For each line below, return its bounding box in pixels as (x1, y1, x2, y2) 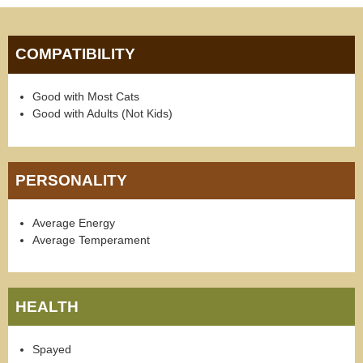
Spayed (32, 342, 71, 356)
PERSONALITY (15, 171, 128, 189)
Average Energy (32, 216, 115, 230)
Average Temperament (32, 233, 150, 247)
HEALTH (15, 297, 79, 315)
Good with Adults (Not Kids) (32, 107, 173, 121)
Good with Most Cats (32, 90, 139, 104)
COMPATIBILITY (15, 45, 136, 63)
